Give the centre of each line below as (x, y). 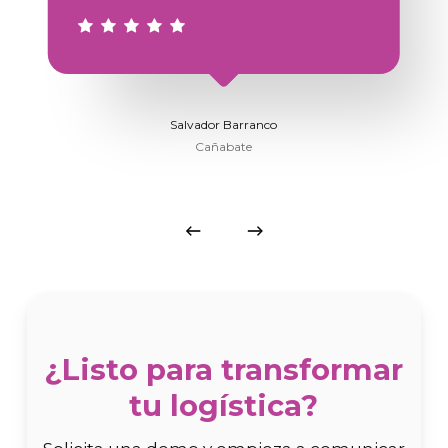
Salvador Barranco (224, 125)
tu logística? (224, 406)
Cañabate (224, 147)
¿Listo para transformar (224, 370)
